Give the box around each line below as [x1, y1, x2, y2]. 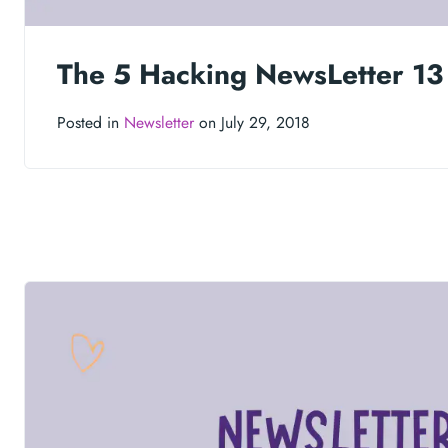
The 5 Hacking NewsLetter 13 [57, 54, 443, 96]
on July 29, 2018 [194, 111, 310, 135]
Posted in [57, 111, 124, 135]
